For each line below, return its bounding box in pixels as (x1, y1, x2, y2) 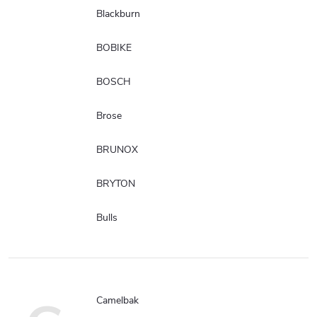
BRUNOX (96, 142, 138, 156)
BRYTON (96, 176, 135, 190)
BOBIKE (96, 40, 132, 54)
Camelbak (96, 293, 139, 307)
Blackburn (96, 6, 140, 21)
